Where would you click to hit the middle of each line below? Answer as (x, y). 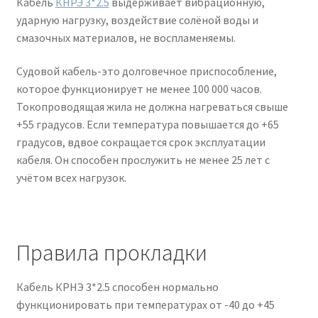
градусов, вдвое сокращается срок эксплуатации (141, 142)
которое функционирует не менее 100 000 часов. (139, 89)
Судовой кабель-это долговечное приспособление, (146, 71)
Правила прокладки (111, 252)
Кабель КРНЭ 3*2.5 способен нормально (117, 287)
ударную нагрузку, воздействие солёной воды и (137, 20)
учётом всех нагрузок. (71, 178)
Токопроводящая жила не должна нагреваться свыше (152, 107)
